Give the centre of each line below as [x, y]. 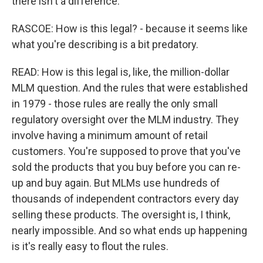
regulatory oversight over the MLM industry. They [125, 119]
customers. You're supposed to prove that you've [126, 151]
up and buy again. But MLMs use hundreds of [116, 183]
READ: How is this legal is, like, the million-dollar [121, 72]
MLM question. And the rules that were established [130, 88]
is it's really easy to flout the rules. [90, 246]
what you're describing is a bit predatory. [105, 44]
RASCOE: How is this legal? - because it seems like [130, 28]
